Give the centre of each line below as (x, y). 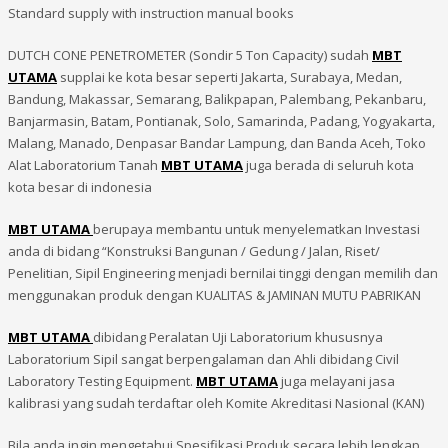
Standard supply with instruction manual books (151, 13)
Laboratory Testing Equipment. (102, 381)
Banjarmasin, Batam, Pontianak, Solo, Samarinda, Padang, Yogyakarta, (221, 121)
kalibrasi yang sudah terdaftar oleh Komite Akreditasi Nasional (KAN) (216, 403)
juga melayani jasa (336, 381)
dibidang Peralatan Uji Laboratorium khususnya (238, 337)
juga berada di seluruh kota (328, 165)
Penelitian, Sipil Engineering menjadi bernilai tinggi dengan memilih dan (223, 273)
